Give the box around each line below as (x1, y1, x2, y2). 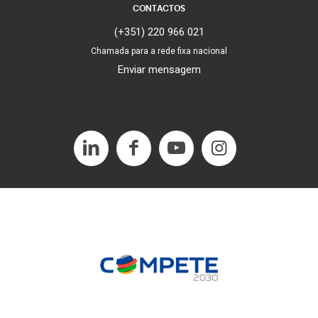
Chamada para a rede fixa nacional (91, 45, 227, 56)
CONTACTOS (133, 4, 185, 13)
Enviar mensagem (117, 62, 201, 76)
